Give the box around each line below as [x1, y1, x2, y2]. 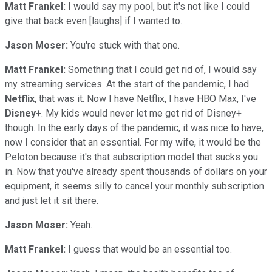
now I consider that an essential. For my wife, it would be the [5, 136, 261, 148]
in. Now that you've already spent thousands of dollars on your [5, 165, 267, 177]
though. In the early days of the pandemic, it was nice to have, [5, 121, 263, 134]
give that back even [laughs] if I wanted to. [5, 15, 182, 27]
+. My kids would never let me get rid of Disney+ [36, 107, 242, 119]
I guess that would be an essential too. [68, 243, 232, 255]
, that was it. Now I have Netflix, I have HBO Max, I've [35, 92, 256, 104]
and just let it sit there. [5, 194, 98, 206]
